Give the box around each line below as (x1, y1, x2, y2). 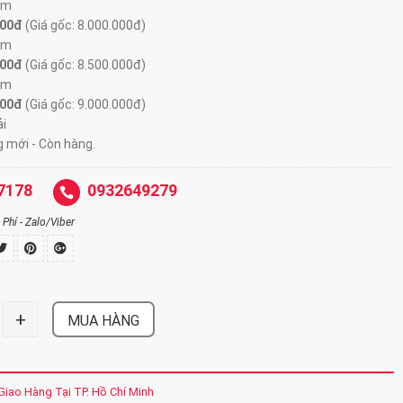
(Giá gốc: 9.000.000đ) (22, 97, 146, 112)
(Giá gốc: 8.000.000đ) (22, 18, 146, 32)
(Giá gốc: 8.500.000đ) (22, 58, 146, 72)
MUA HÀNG (67, 312, 139, 330)
